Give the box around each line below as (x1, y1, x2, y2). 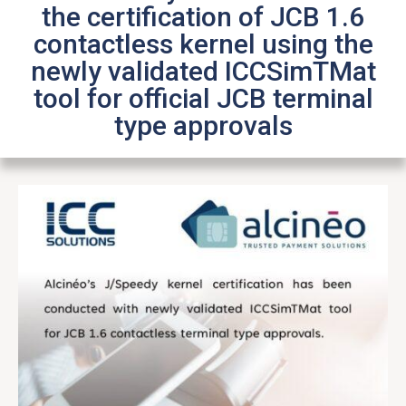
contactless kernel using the (33, 27, 373, 60)
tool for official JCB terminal (33, 82, 373, 114)
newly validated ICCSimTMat (30, 54, 376, 87)
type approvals (113, 109, 293, 141)
